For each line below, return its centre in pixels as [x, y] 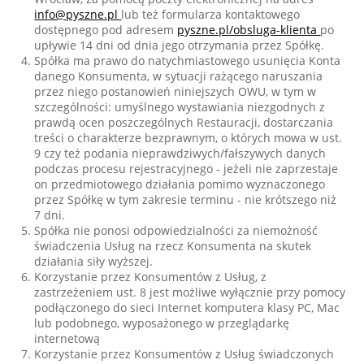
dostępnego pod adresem [106, 30]
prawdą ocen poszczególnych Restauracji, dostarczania [184, 122]
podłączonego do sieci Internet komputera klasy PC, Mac [187, 308]
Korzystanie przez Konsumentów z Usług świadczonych [184, 354]
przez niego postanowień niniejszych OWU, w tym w [175, 91]
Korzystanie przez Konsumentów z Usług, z [151, 277]
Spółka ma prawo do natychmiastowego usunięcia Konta [188, 61]
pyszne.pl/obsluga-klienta [249, 30]
